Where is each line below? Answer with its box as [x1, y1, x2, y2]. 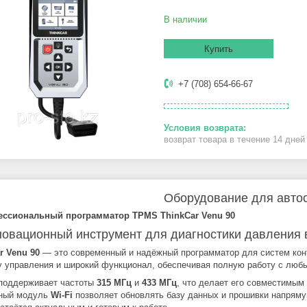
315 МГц [97, 277, 132, 288]
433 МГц [142, 277, 177, 288]
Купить [204, 44, 233, 55]
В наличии [164, 14, 207, 25]
